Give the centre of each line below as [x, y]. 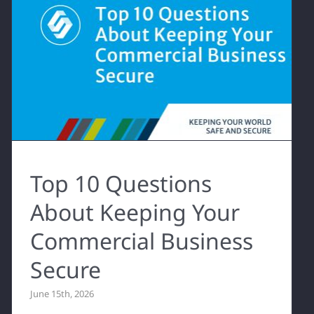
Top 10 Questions [121, 183]
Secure [65, 269]
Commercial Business [141, 240]
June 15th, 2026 [62, 293]
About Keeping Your [135, 212]
